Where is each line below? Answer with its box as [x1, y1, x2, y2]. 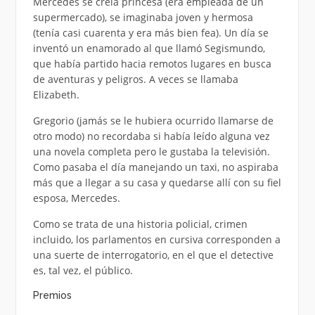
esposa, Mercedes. [32, 191, 120, 205]
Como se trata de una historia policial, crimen [32, 217, 247, 231]
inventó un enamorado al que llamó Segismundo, [32, 41, 265, 55]
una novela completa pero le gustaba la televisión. [32, 144, 270, 158]
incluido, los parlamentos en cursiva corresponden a [32, 232, 281, 246]
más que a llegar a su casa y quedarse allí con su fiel [32, 175, 281, 189]
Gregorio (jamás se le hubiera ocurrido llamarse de [32, 113, 274, 127]
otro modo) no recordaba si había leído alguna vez [32, 129, 270, 143]
